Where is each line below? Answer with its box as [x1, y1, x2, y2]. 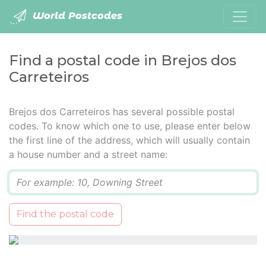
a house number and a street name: [9, 148, 167, 160]
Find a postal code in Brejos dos [9, 52, 236, 69]
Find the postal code [17, 208, 114, 220]
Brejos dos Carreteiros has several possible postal [9, 106, 235, 118]
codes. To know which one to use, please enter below [9, 120, 251, 132]
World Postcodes [30, 10, 122, 22]
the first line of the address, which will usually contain [9, 134, 250, 146]
